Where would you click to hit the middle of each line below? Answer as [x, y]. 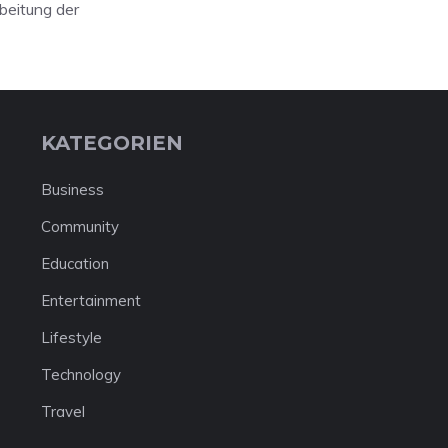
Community [79, 226]
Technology [80, 374]
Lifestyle [71, 337]
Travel [62, 411]
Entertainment [90, 300]
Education [74, 263]
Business [72, 189]
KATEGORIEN [111, 143]
